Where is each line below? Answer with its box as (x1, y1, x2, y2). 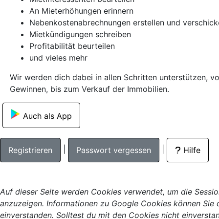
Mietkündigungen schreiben (29, 29, 131, 39)
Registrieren (8, 145, 52, 155)
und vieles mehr (29, 53, 88, 63)
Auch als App (23, 111, 72, 121)
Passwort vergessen (76, 145, 151, 155)
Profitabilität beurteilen (29, 41, 115, 51)
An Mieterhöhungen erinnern (29, 6, 133, 16)
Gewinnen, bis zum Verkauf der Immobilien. (10, 84, 169, 94)
